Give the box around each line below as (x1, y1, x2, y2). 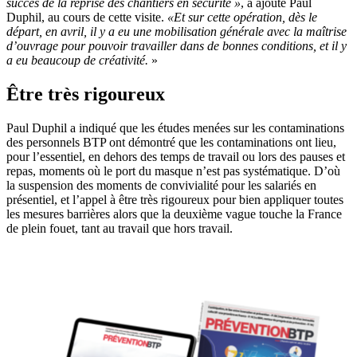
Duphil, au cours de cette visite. (6, 10, 167, 24)
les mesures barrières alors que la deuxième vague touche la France (6, 206, 342, 221)
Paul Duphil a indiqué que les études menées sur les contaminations (6, 120, 344, 135)
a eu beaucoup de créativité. (6, 53, 148, 67)
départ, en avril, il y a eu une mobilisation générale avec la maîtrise (6, 24, 347, 38)
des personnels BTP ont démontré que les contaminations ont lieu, (6, 135, 336, 149)
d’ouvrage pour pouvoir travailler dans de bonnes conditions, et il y (6, 38, 347, 53)
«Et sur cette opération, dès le (167, 10, 317, 24)
